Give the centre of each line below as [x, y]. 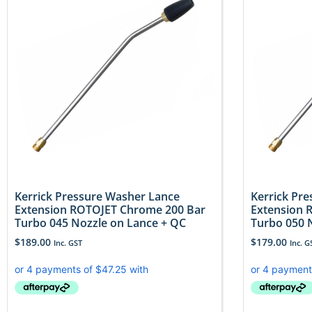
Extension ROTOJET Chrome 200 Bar [110, 209]
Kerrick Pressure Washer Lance [97, 196]
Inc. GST [68, 242]
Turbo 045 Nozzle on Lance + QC [100, 223]
